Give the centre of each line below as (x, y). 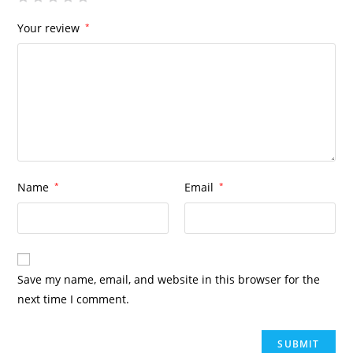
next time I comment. (74, 299)
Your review (50, 28)
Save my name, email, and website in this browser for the (169, 279)
